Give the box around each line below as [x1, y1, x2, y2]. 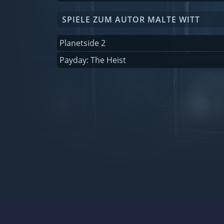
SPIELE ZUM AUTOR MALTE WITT [62, 14, 200, 25]
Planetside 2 [59, 37, 105, 49]
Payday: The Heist [59, 54, 126, 66]
